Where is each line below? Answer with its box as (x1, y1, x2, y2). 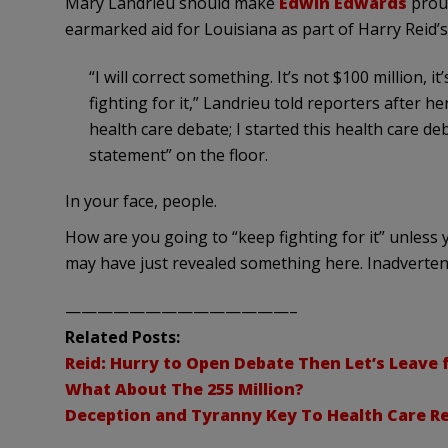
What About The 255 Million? (64, 378, 304, 400)
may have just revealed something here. (64, 252, 367, 274)
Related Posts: (64, 326, 180, 348)
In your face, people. (64, 190, 217, 212)
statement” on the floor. (88, 144, 268, 166)
